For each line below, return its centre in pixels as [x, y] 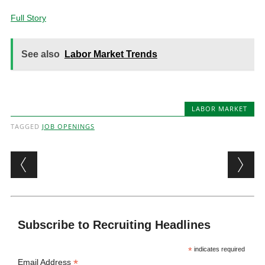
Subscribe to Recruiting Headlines [114, 225]
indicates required [219, 249]
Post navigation [87, 161]
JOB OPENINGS [68, 126]
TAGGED [26, 126]
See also [40, 54]
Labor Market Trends [111, 54]
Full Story [28, 18]
